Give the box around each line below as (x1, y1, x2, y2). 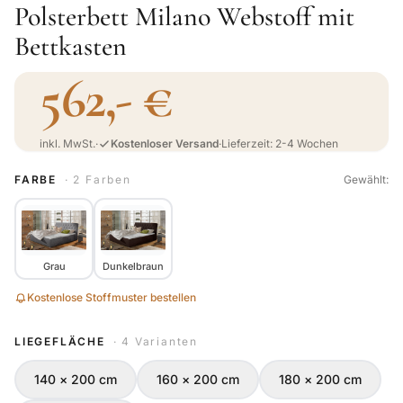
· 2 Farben (64, 173, 131, 186)
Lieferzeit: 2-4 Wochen (221, 137, 338, 150)
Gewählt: (344, 173, 389, 186)
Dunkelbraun (103, 260, 164, 273)
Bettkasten (14, 30, 127, 63)
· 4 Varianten (112, 335, 199, 348)
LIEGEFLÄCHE (14, 335, 110, 348)
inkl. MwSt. (40, 137, 95, 150)
